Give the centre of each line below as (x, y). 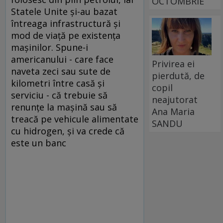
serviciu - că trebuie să (59, 95)
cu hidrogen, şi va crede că (68, 131)
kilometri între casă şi (58, 83)
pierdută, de (178, 75)
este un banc (39, 143)
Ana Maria (173, 111)
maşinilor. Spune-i (50, 47)
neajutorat (175, 99)
